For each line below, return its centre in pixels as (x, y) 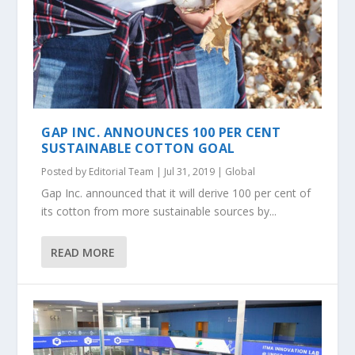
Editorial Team (122, 172)
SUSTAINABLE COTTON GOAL (138, 149)
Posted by (65, 172)
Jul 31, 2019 (190, 172)
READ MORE (83, 252)
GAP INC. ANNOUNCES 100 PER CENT (161, 133)
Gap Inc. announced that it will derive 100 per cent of (176, 193)
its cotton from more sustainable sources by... (159, 212)
